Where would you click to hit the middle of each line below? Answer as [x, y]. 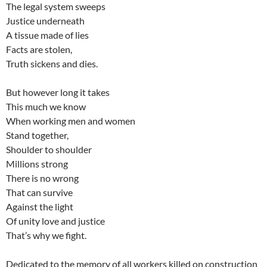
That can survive [39, 192]
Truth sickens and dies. [52, 63]
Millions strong [37, 164]
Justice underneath [45, 21]
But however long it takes [58, 92]
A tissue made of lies [47, 35]
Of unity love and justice [55, 221]
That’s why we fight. [46, 235]
